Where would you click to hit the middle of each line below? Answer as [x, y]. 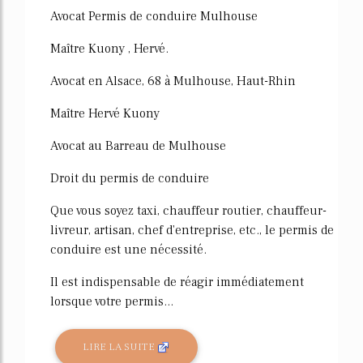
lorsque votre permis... [112, 301]
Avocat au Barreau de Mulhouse [138, 146]
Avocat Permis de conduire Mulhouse [154, 16]
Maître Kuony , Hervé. [109, 49]
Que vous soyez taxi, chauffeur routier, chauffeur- [188, 211]
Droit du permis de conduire [130, 178]
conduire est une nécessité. [128, 250]
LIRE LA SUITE [120, 347]
